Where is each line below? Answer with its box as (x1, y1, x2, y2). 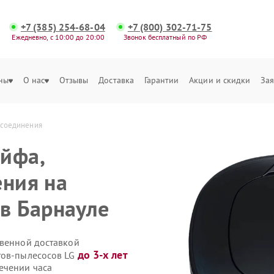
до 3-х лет (77, 248, 128, 262)
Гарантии (144, 75, 179, 86)
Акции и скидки (189, 75, 251, 86)
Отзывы (59, 75, 89, 86)
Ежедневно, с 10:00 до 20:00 (12, 32, 105, 42)
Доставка (98, 75, 135, 86)
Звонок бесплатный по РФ (124, 32, 207, 42)
